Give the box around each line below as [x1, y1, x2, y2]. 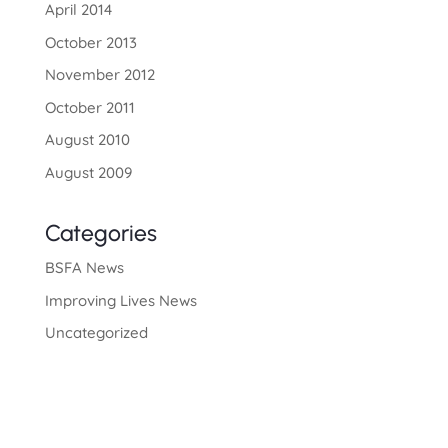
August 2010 [44, 130, 130, 150]
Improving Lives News [44, 290, 197, 310]
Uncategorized [44, 323, 148, 343]
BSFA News [44, 258, 124, 278]
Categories [44, 219, 157, 248]
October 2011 [44, 97, 135, 117]
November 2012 [44, 65, 155, 85]
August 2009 [44, 162, 132, 182]
